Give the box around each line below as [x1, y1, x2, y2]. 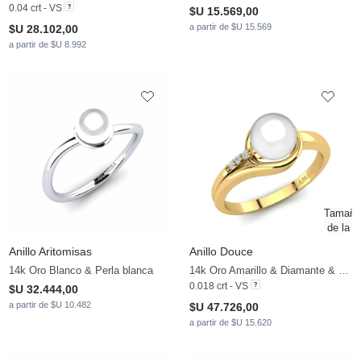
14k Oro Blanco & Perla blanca [9, 264, 153, 277]
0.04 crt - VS [9, 2, 62, 15]
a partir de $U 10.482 [9, 300, 91, 310]
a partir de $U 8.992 [9, 39, 86, 50]
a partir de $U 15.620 [189, 317, 272, 328]
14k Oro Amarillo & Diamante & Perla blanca [338, 264, 349, 277]
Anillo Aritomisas [9, 245, 92, 259]
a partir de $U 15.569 [189, 22, 272, 32]
